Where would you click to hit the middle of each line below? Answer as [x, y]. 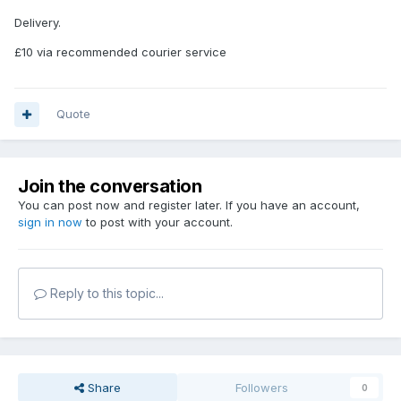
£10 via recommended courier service [120, 52]
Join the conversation [110, 187]
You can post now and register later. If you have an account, [189, 205]
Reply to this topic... [105, 294]
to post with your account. [158, 222]
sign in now [50, 222]
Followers [262, 388]
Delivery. [38, 23]
